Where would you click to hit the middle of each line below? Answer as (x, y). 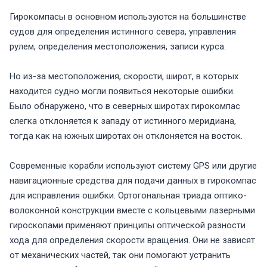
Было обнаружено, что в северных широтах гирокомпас (125, 106)
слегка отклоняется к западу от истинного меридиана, (123, 121)
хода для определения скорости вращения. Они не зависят (132, 240)
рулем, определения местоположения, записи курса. (118, 47)
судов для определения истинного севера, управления (123, 32)
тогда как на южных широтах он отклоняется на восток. (126, 136)
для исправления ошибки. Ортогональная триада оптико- (128, 196)
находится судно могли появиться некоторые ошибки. (122, 91)
